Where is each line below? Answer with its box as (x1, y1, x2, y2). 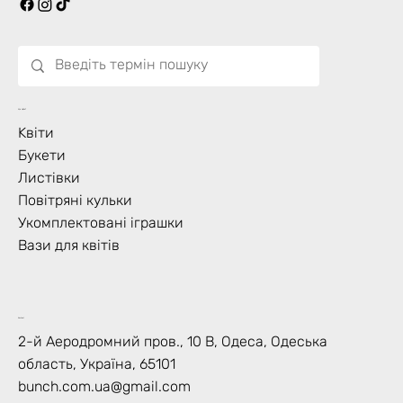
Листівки (18, 168, 80, 186)
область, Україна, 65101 (18, 355, 175, 373)
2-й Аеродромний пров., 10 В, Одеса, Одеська (18, 333, 327, 351)
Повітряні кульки (18, 191, 132, 209)
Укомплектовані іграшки (18, 213, 184, 231)
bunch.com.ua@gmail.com (18, 378, 191, 396)
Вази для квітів (18, 236, 120, 254)
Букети (18, 146, 66, 164)
